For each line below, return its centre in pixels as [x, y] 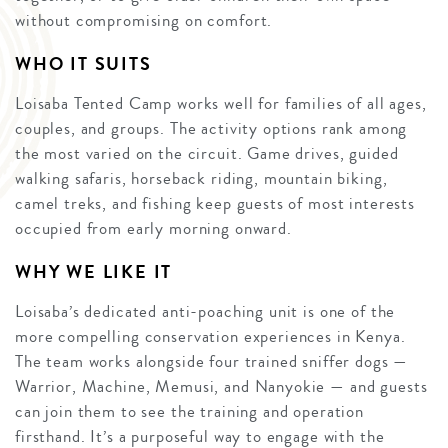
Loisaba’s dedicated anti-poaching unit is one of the [205, 312]
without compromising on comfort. [144, 21]
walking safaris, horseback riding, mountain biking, [201, 179]
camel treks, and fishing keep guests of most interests [215, 204]
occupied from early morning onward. [153, 229]
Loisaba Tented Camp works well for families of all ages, [221, 104]
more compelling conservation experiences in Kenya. [210, 337]
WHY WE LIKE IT [94, 272]
